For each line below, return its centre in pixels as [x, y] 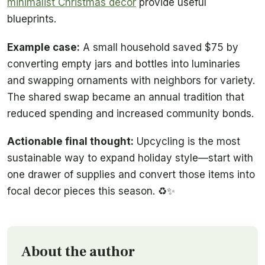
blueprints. [32, 19]
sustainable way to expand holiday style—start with [130, 158]
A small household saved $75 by [159, 47]
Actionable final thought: [70, 142]
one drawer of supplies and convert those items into [131, 175]
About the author [78, 252]
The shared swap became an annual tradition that [126, 97]
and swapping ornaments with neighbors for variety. [131, 80]
